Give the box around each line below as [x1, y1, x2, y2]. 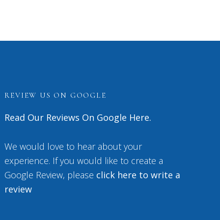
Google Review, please [4, 169, 97, 181]
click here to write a [96, 169, 181, 181]
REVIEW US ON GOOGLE [4, 91, 107, 100]
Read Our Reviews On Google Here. [4, 111, 152, 123]
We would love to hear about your [4, 140, 142, 152]
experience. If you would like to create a [4, 155, 164, 166]
